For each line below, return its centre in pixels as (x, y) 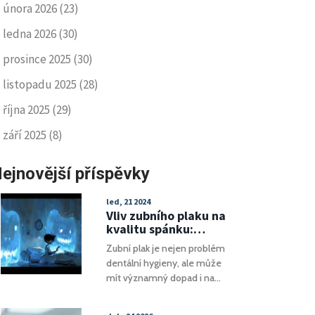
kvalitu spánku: (150, 229)
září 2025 (26, 135)
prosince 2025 (38, 59)
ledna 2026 (31, 34)
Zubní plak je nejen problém (166, 248)
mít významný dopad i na (160, 278)
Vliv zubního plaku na (166, 216)
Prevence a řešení (156, 242)
